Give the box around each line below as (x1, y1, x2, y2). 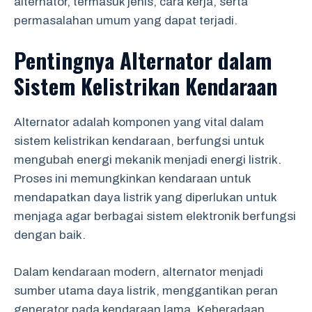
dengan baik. (14, 228, 86, 242)
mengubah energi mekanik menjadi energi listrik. (14, 153, 281, 166)
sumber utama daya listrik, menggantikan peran (14, 283, 278, 297)
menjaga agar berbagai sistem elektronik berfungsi (14, 210, 296, 223)
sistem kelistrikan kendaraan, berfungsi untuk (14, 134, 264, 148)
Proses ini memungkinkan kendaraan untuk (14, 172, 251, 185)
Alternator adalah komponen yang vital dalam (14, 116, 264, 129)
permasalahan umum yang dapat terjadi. (14, 13, 237, 27)
